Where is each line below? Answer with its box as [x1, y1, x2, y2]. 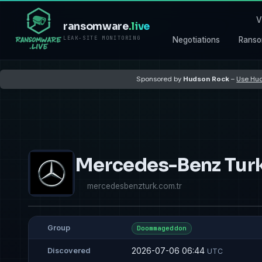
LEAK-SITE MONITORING [63, 35, 141, 42]
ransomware [63, 20, 129, 33]
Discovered [47, 246, 91, 256]
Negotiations [173, 35, 220, 44]
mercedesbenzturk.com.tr [87, 181, 182, 191]
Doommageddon [136, 224, 187, 233]
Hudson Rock [183, 74, 230, 83]
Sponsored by [136, 74, 184, 83]
